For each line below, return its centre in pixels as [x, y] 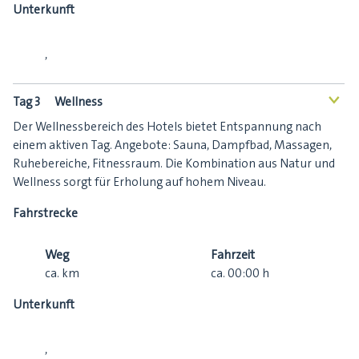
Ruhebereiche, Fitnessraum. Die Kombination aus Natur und [174, 164]
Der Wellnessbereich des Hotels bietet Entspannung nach [167, 127]
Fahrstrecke [45, 214]
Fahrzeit [233, 255]
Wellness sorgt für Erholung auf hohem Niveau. [139, 182]
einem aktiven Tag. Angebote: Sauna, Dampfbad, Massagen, [172, 145]
